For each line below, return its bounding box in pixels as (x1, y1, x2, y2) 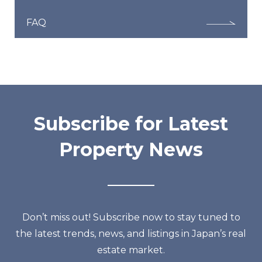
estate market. (97, 244, 165, 256)
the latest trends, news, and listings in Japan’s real (16, 227, 246, 239)
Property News (59, 137, 203, 161)
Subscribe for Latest (34, 112, 228, 135)
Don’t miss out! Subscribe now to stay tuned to (22, 211, 240, 223)
